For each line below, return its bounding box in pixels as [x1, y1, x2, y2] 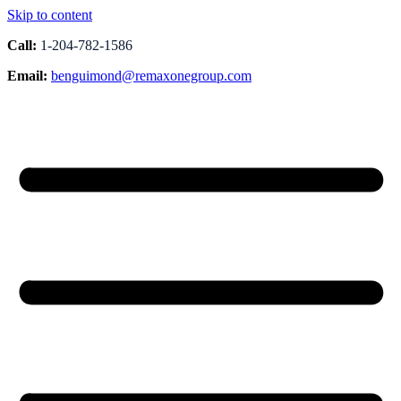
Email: [7, 68, 47, 83]
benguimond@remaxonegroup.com [51, 68, 252, 83]
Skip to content [7, 7, 92, 22]
